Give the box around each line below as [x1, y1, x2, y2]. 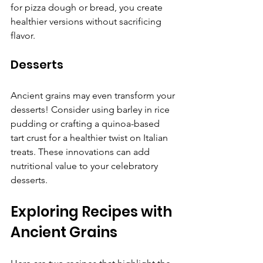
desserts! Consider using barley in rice [11, 103, 172, 115]
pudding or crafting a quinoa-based [11, 117, 162, 129]
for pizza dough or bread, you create [11, 1, 165, 13]
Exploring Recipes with [11, 201, 175, 221]
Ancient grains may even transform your [11, 89, 177, 101]
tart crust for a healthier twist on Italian [11, 131, 170, 143]
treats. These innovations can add [11, 146, 152, 157]
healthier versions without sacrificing [11, 15, 164, 27]
